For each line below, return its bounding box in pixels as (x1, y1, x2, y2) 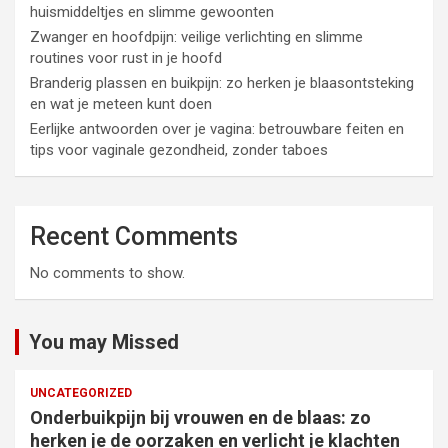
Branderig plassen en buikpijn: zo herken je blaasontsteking (30, 74, 414, 92)
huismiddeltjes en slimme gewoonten (30, 3, 274, 21)
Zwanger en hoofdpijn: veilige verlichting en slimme (30, 28, 363, 46)
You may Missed (29, 330, 179, 354)
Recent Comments (30, 222, 238, 251)
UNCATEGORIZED (30, 386, 132, 400)
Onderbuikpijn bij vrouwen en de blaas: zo (30, 407, 371, 428)
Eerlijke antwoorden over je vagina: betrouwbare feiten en (30, 120, 404, 138)
